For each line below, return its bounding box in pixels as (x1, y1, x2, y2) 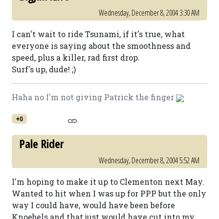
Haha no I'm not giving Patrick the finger (12, 92, 176, 102)
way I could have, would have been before (12, 200, 175, 210)
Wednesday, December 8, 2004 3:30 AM (99, 7, 199, 18)
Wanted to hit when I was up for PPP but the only (12, 188, 206, 198)
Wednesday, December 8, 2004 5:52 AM (99, 155, 199, 166)
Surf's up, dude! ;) (12, 64, 76, 74)
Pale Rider (20, 136, 64, 152)
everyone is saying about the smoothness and (12, 41, 191, 51)
